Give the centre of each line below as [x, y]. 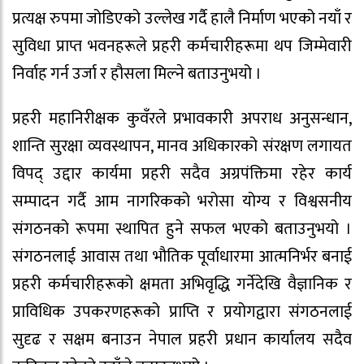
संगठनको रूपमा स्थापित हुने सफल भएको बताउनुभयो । [182, 230]
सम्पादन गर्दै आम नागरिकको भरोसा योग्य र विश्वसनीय [182, 202]
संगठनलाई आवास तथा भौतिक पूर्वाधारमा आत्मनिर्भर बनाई [182, 257]
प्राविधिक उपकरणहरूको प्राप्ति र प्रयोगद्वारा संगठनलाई [182, 312]
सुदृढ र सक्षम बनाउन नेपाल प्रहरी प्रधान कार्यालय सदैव [182, 340]
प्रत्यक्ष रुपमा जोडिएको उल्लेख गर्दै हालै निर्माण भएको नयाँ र [182, 19]
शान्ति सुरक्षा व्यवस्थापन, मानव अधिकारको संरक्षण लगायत [182, 147]
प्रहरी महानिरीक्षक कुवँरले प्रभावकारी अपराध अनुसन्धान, [182, 119]
